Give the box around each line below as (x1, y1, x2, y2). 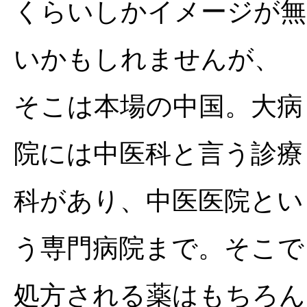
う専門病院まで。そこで (14, 233, 304, 263)
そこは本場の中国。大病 (14, 91, 303, 121)
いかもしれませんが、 (14, 44, 280, 74)
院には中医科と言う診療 (14, 138, 303, 169)
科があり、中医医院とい (14, 186, 304, 216)
